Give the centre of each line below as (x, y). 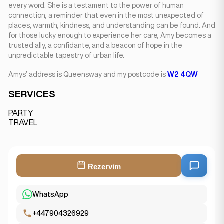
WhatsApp (50, 194)
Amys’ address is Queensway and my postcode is (88, 74)
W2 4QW (183, 74)
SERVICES (32, 94)
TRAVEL (23, 122)
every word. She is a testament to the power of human (96, 5)
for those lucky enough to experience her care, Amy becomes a (110, 35)
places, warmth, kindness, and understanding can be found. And (112, 25)
